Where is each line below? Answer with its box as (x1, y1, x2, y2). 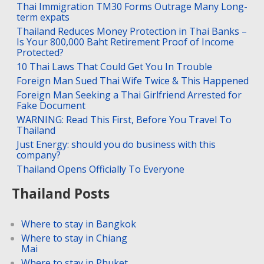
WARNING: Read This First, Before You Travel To (16, 113, 232, 126)
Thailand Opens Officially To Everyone (16, 162, 184, 176)
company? (16, 148, 61, 161)
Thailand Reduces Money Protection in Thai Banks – (16, 24, 247, 38)
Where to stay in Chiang (21, 231, 127, 245)
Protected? (16, 45, 64, 59)
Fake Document (16, 98, 85, 112)
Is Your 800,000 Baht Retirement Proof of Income (16, 35, 234, 48)
